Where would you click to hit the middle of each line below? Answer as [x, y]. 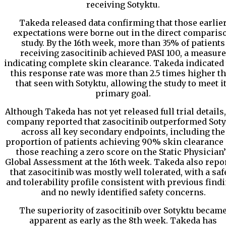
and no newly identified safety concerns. [123, 192]
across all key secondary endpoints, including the [123, 132]
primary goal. [123, 94]
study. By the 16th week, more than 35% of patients [123, 43]
